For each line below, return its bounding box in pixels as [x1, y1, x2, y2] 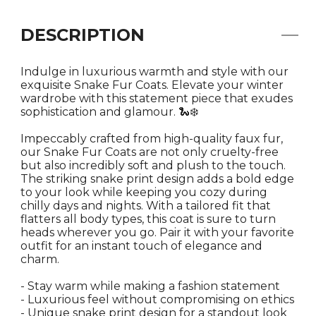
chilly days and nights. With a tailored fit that [20, 199, 271, 212]
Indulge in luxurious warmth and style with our [20, 65, 288, 78]
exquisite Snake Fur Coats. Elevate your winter [20, 78, 284, 92]
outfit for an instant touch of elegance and [20, 239, 262, 253]
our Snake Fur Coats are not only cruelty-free [20, 145, 279, 159]
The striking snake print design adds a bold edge [20, 172, 294, 186]
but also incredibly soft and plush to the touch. [20, 159, 286, 172]
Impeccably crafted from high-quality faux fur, [20, 132, 283, 145]
